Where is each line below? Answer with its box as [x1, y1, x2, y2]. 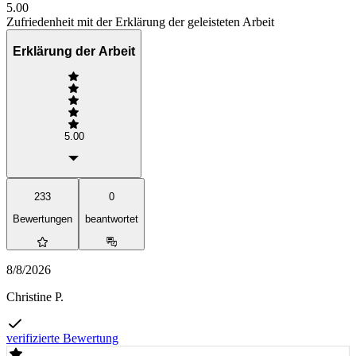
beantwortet [85, 213, 138, 226]
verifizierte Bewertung [6, 331, 118, 345]
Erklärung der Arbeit [13, 44, 135, 58]
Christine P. [6, 289, 64, 304]
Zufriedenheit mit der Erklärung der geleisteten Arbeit [6, 14, 274, 29]
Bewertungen [13, 213, 72, 226]
